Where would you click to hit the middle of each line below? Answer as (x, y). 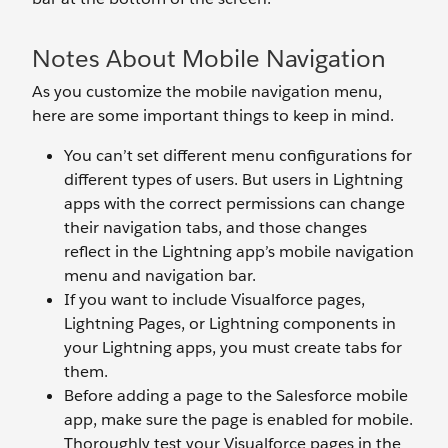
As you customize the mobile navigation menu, (207, 92)
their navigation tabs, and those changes (215, 228)
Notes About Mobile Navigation (209, 59)
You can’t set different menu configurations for (238, 156)
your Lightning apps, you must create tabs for (233, 348)
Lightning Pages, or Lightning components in (230, 324)
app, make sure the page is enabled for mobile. (238, 420)
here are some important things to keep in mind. (213, 116)
